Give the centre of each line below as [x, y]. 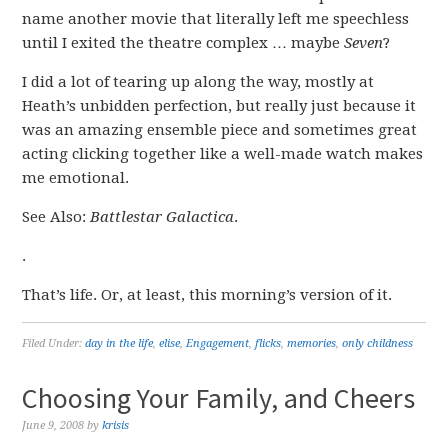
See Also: [56, 217]
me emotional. [76, 178]
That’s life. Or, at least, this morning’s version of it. [207, 295]
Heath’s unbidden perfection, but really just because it [219, 106]
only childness [378, 343]
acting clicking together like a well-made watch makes [223, 154]
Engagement [218, 343]
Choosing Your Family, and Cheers [219, 398]
